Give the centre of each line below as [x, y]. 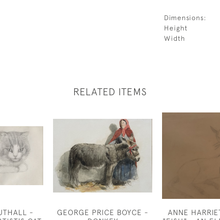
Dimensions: [185, 18]
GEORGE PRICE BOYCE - [103, 212]
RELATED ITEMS [110, 92]
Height [176, 28]
